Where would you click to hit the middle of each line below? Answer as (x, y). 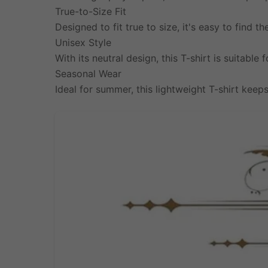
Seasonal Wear (88, 74)
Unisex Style (83, 43)
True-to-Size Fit (91, 12)
